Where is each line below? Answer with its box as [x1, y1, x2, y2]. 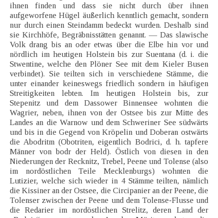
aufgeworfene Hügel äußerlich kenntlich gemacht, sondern [10, 11, 208, 20]
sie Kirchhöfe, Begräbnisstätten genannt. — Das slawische [10, 30, 208, 40]
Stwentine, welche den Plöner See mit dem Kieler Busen [10, 59, 208, 69]
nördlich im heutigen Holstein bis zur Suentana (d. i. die [10, 50, 208, 59]
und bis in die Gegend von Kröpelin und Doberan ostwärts [10, 127, 208, 137]
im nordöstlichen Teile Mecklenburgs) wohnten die [10, 166, 208, 176]
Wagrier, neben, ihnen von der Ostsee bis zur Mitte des [10, 108, 208, 118]
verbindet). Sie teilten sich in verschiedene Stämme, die [10, 69, 208, 79]
